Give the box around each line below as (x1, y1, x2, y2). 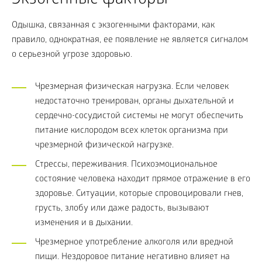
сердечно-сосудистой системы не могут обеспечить (35, 111, 243, 122)
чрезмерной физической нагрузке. (35, 140, 174, 151)
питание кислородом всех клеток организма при (35, 126, 228, 136)
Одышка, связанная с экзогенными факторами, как (12, 20, 215, 31)
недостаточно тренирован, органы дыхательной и (35, 96, 234, 107)
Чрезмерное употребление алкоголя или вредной (35, 237, 233, 248)
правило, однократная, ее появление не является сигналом (12, 35, 248, 46)
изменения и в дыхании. (35, 218, 133, 229)
